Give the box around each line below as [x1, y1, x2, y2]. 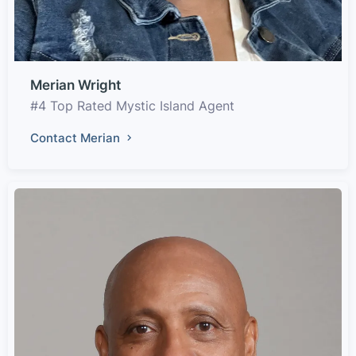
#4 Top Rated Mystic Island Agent [30, 97, 234, 114]
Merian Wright [30, 76, 121, 93]
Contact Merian [30, 130, 123, 145]
